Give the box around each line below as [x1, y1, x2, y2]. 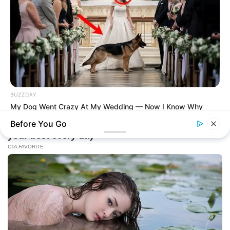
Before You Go [10, 119, 67, 129]
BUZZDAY [10, 91, 36, 98]
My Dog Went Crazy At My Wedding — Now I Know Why [10, 102, 203, 111]
